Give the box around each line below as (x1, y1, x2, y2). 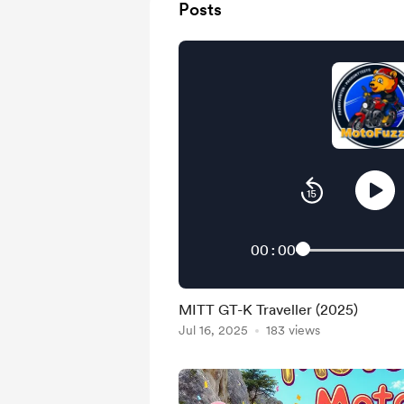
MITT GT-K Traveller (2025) (179, 301, 358, 318)
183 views (266, 323, 320, 337)
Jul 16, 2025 (179, 323, 248, 337)
